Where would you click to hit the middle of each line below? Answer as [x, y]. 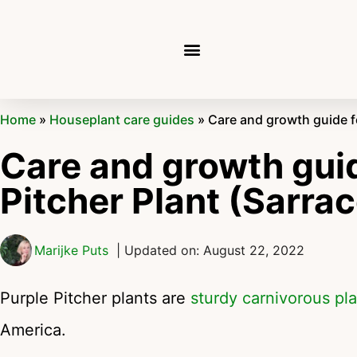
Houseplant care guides [122, 120]
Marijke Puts [71, 251]
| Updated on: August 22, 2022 [210, 251]
